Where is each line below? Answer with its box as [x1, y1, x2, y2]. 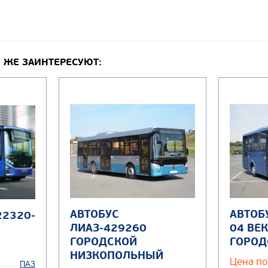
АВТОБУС [70, 208, 119, 222]
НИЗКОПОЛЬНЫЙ [70, 249, 163, 263]
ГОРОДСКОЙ [70, 235, 137, 249]
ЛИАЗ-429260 [70, 221, 147, 236]
